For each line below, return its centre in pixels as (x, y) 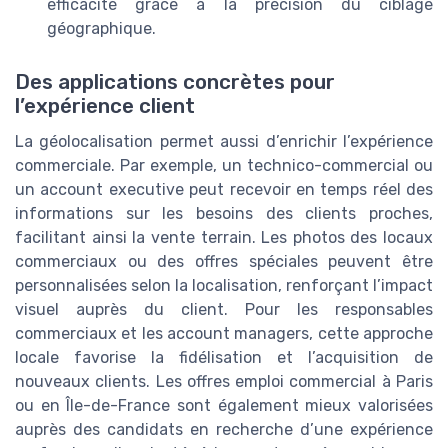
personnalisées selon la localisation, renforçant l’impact (224, 286)
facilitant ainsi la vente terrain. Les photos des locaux (224, 238)
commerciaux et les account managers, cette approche (224, 334)
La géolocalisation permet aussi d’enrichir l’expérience (224, 142)
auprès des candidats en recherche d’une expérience (224, 430)
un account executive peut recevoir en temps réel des (224, 190)
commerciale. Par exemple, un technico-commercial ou (224, 166)
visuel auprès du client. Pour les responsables (224, 310)
